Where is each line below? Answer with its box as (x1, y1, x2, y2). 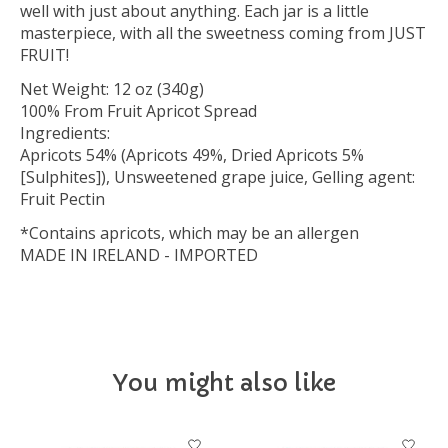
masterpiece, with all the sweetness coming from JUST (20, 22, 426, 45)
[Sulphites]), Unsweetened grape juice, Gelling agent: (20, 166, 415, 189)
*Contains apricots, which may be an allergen (20, 222, 359, 245)
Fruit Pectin (20, 188, 105, 211)
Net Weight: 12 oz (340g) (20, 78, 204, 101)
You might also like (112, 369, 336, 398)
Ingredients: (20, 122, 110, 145)
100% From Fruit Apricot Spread (20, 100, 257, 123)
